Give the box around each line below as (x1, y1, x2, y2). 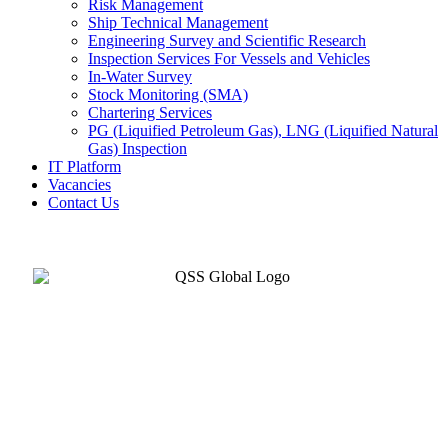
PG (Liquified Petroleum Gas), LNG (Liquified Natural (88, 122, 438, 139)
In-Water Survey (88, 68, 192, 85)
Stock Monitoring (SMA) (88, 86, 248, 103)
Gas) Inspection (88, 140, 187, 157)
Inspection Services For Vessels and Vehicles (88, 50, 370, 67)
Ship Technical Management (88, 14, 268, 31)
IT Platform (48, 158, 121, 175)
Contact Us (48, 194, 119, 211)
